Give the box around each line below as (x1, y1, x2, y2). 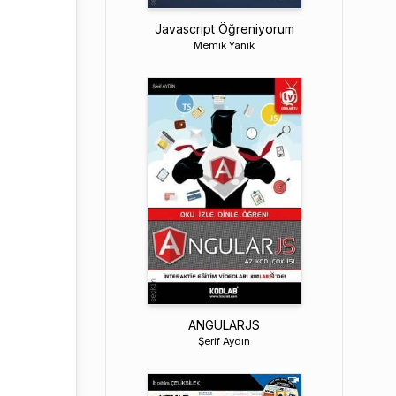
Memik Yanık (194, 38, 255, 51)
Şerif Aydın (198, 334, 251, 347)
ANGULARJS (188, 316, 261, 332)
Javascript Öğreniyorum (154, 20, 294, 36)
